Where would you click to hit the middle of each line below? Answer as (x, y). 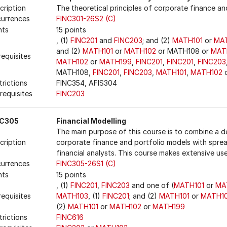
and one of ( (152, 185)
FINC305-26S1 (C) (86, 163)
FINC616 (70, 217)
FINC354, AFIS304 (87, 83)
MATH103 (72, 196)
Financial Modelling (91, 121)
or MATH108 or (183, 51)
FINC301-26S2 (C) (86, 18)
